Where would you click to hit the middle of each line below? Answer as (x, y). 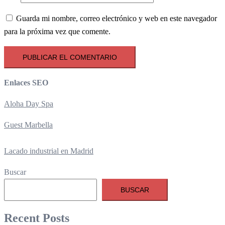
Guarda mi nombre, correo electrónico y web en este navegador (117, 18)
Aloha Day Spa (29, 103)
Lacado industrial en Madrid (49, 151)
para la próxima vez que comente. (57, 31)
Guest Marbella (28, 125)
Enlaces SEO (26, 82)
